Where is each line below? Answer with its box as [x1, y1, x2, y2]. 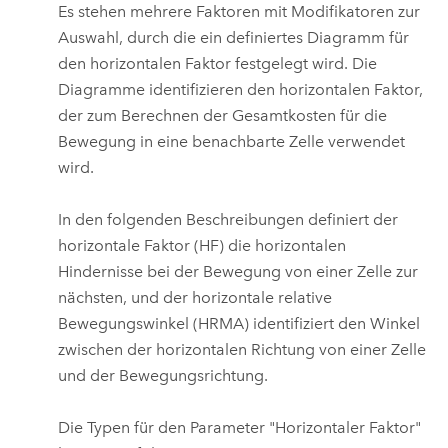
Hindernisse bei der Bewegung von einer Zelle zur [58, 262, 419, 282]
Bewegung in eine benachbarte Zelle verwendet [58, 131, 406, 151]
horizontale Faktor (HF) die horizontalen [58, 236, 347, 256]
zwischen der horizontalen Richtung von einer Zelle [58, 340, 427, 360]
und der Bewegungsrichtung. [58, 366, 269, 386]
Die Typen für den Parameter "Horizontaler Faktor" [58, 418, 422, 438]
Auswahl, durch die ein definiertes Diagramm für [58, 27, 410, 47]
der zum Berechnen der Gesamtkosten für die [58, 105, 388, 125]
